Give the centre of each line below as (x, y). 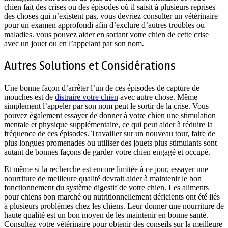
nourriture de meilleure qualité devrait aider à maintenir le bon (103, 178)
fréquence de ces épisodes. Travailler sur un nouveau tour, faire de (110, 133)
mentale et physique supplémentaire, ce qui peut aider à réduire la (108, 124)
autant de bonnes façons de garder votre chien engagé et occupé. (108, 152)
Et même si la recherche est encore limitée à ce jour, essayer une (106, 169)
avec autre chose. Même (158, 97)
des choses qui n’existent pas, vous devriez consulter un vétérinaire (111, 16)
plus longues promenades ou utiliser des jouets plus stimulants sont (110, 142)
